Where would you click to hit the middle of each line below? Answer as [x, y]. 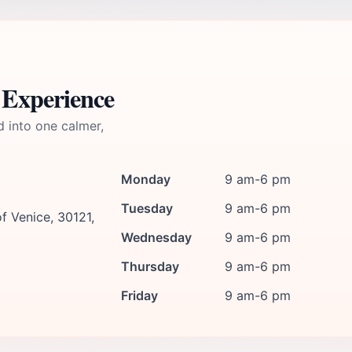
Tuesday [147, 208]
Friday [139, 295]
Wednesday [156, 237]
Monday [146, 179]
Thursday [150, 266]
